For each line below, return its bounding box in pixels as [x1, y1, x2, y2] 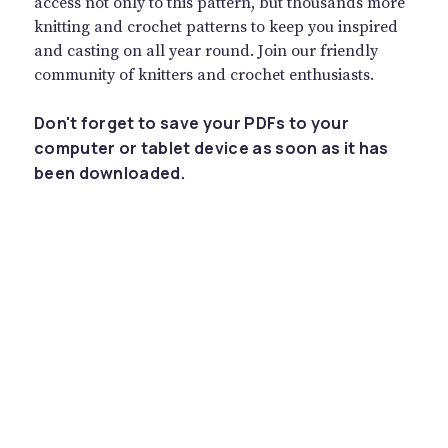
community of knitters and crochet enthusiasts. [33, 65, 374, 85]
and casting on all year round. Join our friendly [33, 41, 378, 61]
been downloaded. [33, 162, 186, 184]
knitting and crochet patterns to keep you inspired [33, 17, 398, 37]
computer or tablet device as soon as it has [33, 137, 389, 159]
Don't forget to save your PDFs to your [33, 112, 350, 134]
